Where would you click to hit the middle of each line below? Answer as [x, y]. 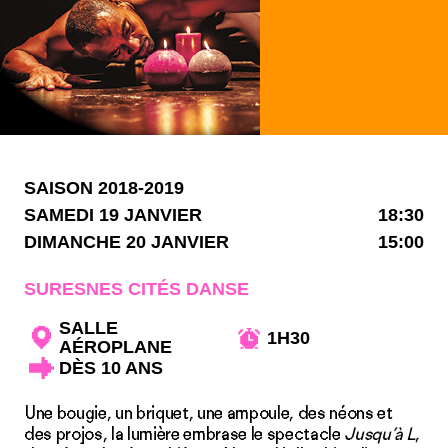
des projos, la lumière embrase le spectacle [184, 434]
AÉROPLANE [115, 347]
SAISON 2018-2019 [104, 188]
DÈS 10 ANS [111, 367]
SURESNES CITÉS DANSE [136, 289]
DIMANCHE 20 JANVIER [126, 242]
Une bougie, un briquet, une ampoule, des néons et [208, 413]
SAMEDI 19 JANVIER [113, 215]
